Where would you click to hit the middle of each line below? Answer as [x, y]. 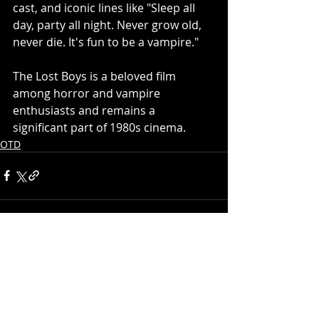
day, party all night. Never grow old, [109, 25]
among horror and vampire [88, 93]
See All [212, 256]
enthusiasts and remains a [85, 110]
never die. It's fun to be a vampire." [106, 42]
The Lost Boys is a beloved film [96, 76]
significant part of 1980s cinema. [99, 127]
